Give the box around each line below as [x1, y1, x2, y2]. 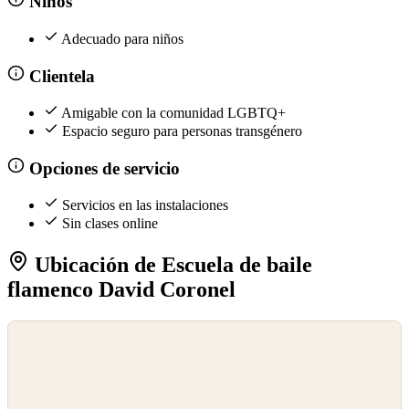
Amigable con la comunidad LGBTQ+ [61, 105, 286, 121]
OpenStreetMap [14, 343, 81, 357]
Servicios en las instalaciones [62, 197, 228, 214]
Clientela [24, 66, 95, 86]
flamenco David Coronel [7, 278, 236, 302]
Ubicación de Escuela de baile [29, 253, 312, 278]
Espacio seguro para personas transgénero [62, 123, 302, 140]
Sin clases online [62, 215, 158, 232]
